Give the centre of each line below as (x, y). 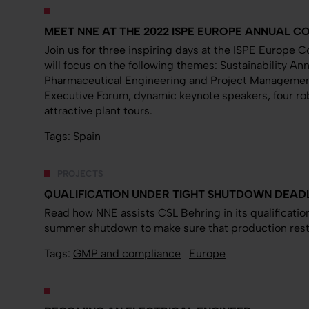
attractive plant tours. (98, 111)
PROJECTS (79, 174)
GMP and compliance (127, 253)
